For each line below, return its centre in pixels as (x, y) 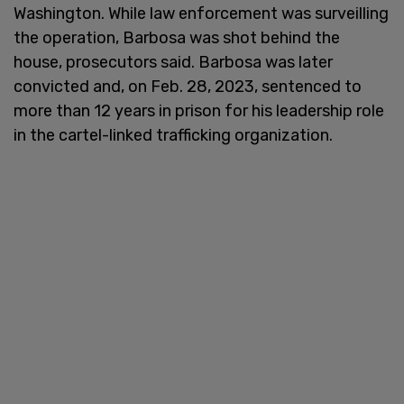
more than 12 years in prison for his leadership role (199, 110)
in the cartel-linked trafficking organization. (173, 135)
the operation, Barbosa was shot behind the (177, 37)
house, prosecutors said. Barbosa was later (173, 62)
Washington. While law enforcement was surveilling (201, 13)
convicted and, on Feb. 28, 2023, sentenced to (188, 86)
